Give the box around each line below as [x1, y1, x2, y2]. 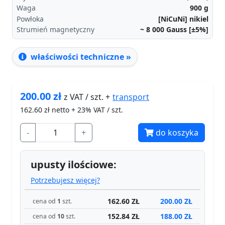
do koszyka [156, 127, 198, 139]
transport [113, 91, 149, 103]
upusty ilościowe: [31, 158, 117, 172]
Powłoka [17, 14, 44, 24]
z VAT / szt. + [64, 91, 112, 103]
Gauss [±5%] [166, 25, 208, 35]
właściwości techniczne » [29, 51, 131, 63]
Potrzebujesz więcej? [31, 175, 100, 185]
